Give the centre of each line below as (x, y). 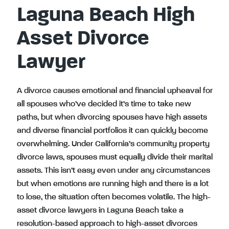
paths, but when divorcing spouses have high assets (112, 118)
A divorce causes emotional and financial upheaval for (115, 91)
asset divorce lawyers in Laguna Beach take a (100, 211)
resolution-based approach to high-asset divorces (107, 224)
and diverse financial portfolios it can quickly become (112, 131)
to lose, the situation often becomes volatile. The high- (114, 197)
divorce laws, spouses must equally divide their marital (115, 157)
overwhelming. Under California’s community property (113, 144)
